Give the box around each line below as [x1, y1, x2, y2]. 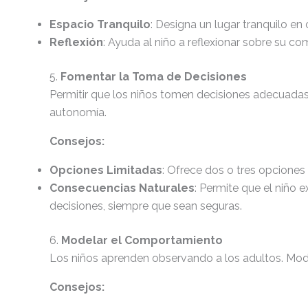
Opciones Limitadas [49, 164, 162, 177]
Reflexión [49, 36, 103, 49]
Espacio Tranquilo [49, 18, 151, 31]
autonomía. [49, 106, 107, 119]
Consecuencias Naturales [49, 181, 195, 195]
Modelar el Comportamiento [61, 234, 223, 247]
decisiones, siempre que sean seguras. [49, 199, 242, 212]
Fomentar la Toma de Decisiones [60, 70, 247, 83]
